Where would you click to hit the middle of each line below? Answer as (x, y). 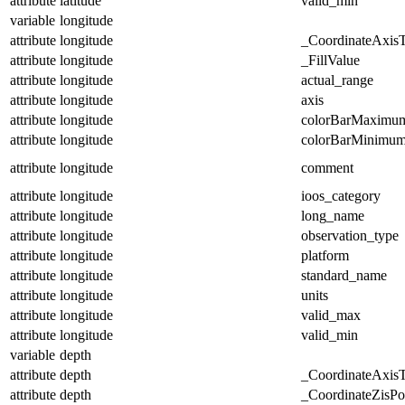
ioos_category (341, 195)
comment (327, 167)
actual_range (337, 80)
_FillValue (330, 60)
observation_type (350, 235)
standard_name (344, 275)
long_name (333, 215)
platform (325, 255)
